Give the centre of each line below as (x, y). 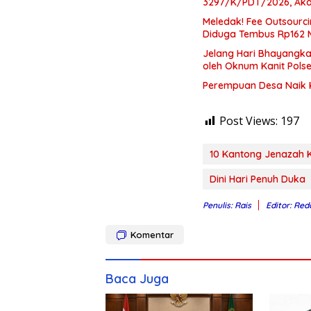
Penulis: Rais (227, 205)
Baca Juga (137, 278)
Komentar (152, 234)
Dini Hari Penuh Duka (258, 179)
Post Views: (249, 120)
